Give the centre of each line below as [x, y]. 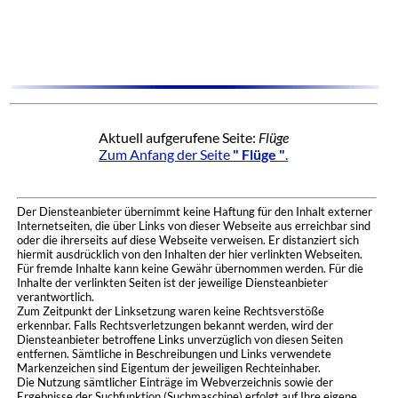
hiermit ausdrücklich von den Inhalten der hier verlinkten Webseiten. [189, 255]
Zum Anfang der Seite [166, 154]
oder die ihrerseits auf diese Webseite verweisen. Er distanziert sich [187, 240]
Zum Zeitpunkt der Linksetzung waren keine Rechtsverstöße [170, 311]
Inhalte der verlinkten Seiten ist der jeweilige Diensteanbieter [172, 283]
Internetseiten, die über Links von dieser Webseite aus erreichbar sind [193, 226]
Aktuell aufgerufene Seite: [178, 137]
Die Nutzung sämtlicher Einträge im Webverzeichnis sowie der [175, 382]
